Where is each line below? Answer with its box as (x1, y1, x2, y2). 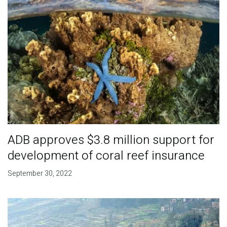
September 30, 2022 (7, 168, 72, 179)
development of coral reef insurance (7, 147, 205, 165)
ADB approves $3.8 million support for (7, 131, 214, 149)
